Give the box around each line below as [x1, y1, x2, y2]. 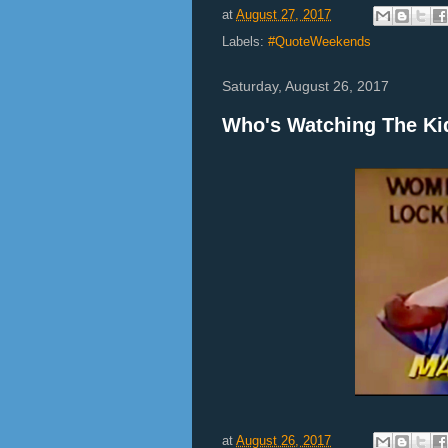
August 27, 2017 [236, 6, 331, 22]
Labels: [222, 33, 268, 49]
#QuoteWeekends [268, 33, 371, 49]
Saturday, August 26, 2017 [222, 77, 389, 94]
